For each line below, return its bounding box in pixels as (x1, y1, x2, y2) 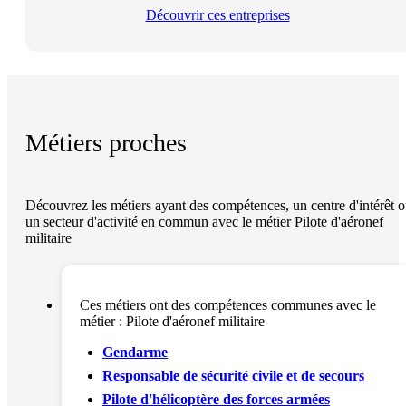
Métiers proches (25, 129, 187, 158)
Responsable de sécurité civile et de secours (102, 367, 364, 383)
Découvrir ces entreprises (145, 7, 290, 24)
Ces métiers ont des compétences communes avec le (80, 296, 376, 313)
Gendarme (102, 343, 168, 360)
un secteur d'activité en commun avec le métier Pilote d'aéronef (25, 213, 383, 229)
